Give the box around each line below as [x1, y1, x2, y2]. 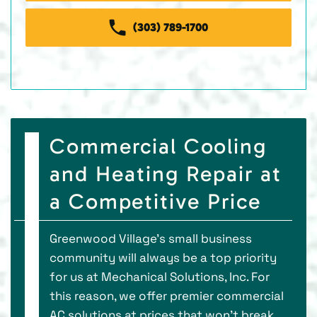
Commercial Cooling [50, 132, 267, 159]
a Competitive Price [50, 188, 261, 214]
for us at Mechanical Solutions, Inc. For [50, 268, 270, 284]
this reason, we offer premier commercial [50, 287, 284, 304]
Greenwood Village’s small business [50, 230, 252, 246]
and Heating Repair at [50, 160, 282, 187]
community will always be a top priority [50, 249, 277, 265]
